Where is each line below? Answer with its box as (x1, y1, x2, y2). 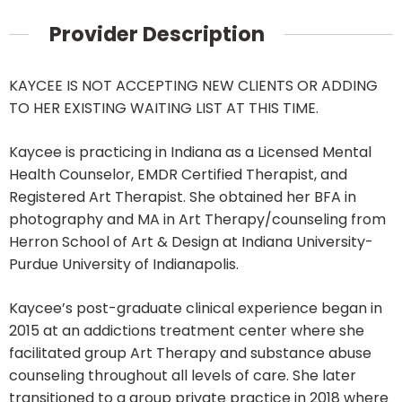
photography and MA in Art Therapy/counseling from (9, 209, 386, 231)
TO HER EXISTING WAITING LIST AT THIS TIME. (9, 98, 319, 119)
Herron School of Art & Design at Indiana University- (9, 232, 373, 253)
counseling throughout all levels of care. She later (9, 365, 356, 387)
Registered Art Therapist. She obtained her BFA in (9, 187, 356, 208)
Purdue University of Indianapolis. (9, 254, 239, 275)
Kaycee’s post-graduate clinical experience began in (9, 298, 382, 319)
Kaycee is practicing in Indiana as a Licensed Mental (9, 142, 371, 163)
